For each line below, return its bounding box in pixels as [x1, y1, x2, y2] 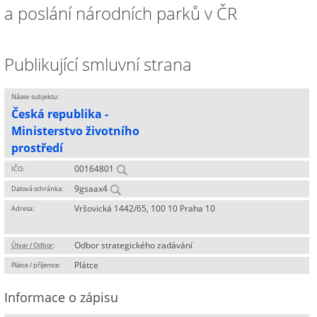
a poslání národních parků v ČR [4, 1, 237, 25]
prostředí [11, 140, 63, 156]
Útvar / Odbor [11, 241, 53, 250]
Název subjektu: [11, 92, 59, 101]
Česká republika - [11, 106, 108, 122]
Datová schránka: [11, 184, 63, 193]
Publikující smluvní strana [4, 52, 192, 76]
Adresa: [11, 204, 34, 213]
